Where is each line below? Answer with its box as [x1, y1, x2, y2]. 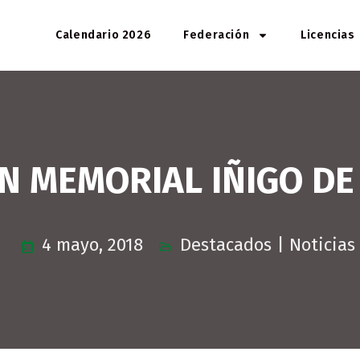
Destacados [180, 233, 272, 256]
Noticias [289, 233, 355, 256]
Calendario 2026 [55, 28, 152, 43]
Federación [183, 28, 250, 43]
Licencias [301, 28, 355, 43]
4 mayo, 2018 [42, 233, 143, 256]
